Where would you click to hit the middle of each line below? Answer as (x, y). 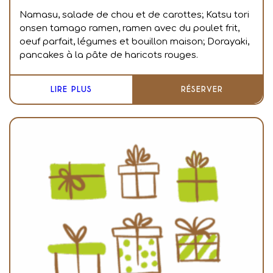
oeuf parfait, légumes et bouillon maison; (113, 42)
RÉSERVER (202, 90)
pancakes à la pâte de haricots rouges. (110, 55)
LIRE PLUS (71, 90)
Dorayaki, (228, 42)
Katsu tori (228, 15)
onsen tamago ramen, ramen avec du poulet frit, (129, 29)
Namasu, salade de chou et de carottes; (113, 15)
